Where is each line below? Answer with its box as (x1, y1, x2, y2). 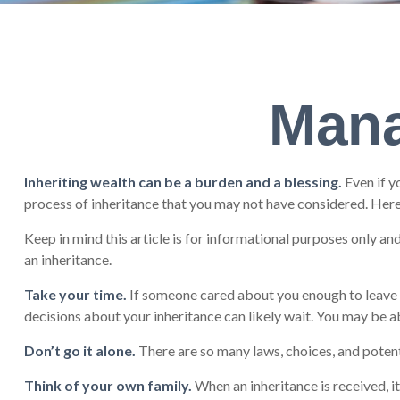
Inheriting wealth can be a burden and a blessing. (23, 172, 342, 190)
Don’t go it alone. (23, 341, 136, 359)
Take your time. (23, 285, 127, 303)
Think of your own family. (23, 376, 192, 394)
